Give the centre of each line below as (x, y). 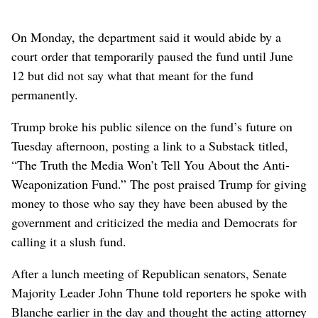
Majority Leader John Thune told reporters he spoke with (159, 293)
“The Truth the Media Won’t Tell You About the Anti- (150, 165)
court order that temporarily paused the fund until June (152, 56)
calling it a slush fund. (69, 242)
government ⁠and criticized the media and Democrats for (154, 223)
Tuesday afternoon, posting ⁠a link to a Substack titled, (150, 146)
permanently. (45, 95)
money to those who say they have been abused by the (149, 203)
